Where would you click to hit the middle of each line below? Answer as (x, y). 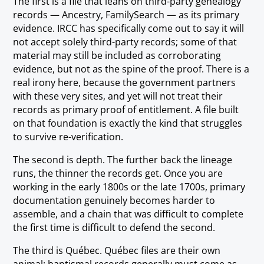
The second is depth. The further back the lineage (123, 160)
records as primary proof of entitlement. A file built (126, 110)
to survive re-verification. (68, 137)
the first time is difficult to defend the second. (114, 228)
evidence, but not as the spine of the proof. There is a (131, 69)
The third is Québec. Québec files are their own (117, 251)
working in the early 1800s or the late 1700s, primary (129, 187)
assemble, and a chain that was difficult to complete (128, 214)
